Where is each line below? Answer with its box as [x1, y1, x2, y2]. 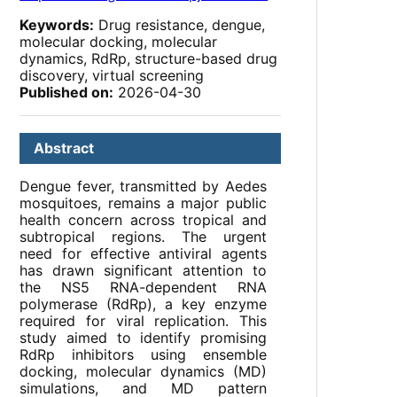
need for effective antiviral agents [19, 245, 267, 263]
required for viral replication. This [19, 312, 267, 331]
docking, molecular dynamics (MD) [19, 362, 267, 381]
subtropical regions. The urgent [19, 228, 267, 246]
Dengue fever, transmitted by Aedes [19, 177, 267, 196]
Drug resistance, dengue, [94, 16, 266, 35]
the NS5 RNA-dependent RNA [19, 278, 267, 297]
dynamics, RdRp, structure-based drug [19, 50, 278, 68]
